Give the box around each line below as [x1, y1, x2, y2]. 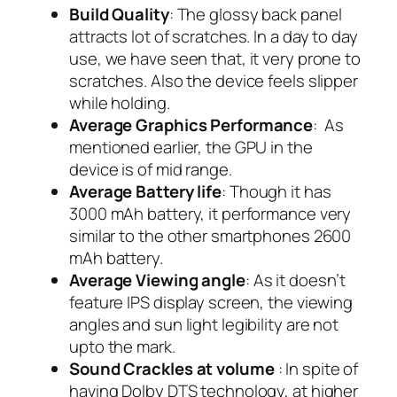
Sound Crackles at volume [69, 356, 275, 380]
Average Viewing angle [69, 268, 245, 292]
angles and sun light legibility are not [69, 312, 339, 336]
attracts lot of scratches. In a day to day [69, 24, 358, 48]
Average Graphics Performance [69, 113, 314, 136]
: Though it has [222, 179, 331, 203]
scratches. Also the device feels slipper [69, 68, 358, 92]
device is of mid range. [69, 157, 232, 181]
